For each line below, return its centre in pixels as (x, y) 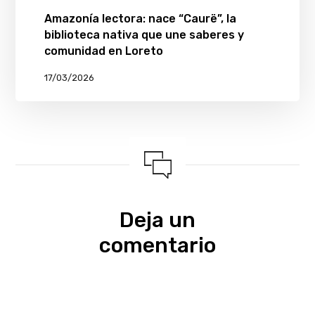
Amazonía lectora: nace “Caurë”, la (140, 18)
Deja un (157, 220)
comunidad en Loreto (103, 51)
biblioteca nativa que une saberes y (144, 34)
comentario (157, 245)
